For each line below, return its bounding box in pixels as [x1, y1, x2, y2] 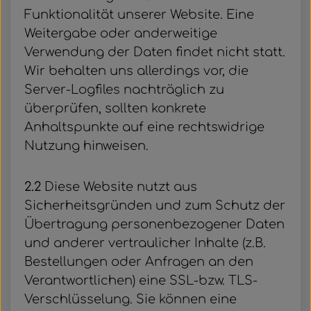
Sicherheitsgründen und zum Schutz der [24, 199, 285, 212]
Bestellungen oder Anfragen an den [24, 255, 253, 269]
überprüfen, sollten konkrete [24, 101, 206, 115]
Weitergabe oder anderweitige [24, 26, 217, 40]
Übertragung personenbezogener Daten [24, 217, 285, 231]
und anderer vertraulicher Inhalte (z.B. [24, 236, 266, 250]
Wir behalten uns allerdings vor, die [24, 64, 249, 78]
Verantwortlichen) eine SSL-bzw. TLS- [24, 274, 258, 287]
